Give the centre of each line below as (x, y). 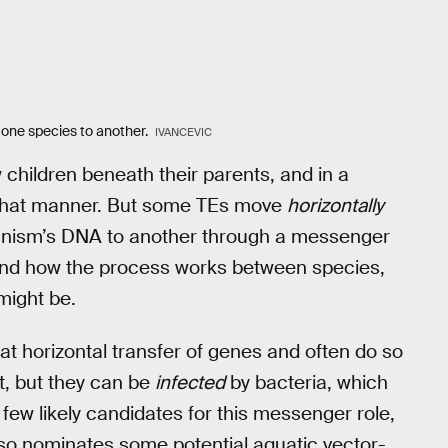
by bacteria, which (306, 382)
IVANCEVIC (184, 131)
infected (190, 382)
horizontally (335, 206)
